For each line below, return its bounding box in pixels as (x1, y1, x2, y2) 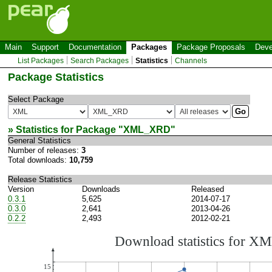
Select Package (8, 94, 64, 104)
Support (32, 42, 59, 52)
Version (8, 184, 34, 194)
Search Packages (70, 56, 129, 65)
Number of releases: (8, 145, 81, 155)
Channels (175, 56, 208, 65)
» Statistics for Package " (8, 124, 123, 135)
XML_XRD (123, 124, 171, 135)
